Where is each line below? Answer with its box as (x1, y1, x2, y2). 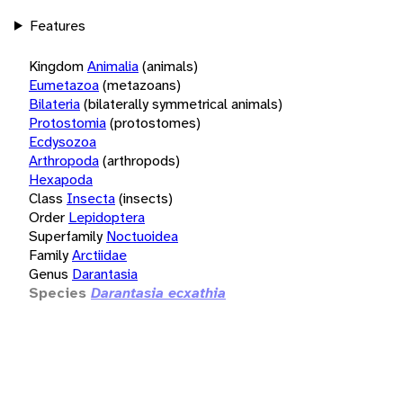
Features (29, 15, 85, 35)
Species (29, 282, 86, 302)
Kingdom (29, 56, 84, 76)
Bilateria (29, 94, 80, 113)
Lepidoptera (68, 207, 145, 227)
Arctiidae (72, 245, 127, 264)
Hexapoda (29, 169, 93, 189)
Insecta (67, 188, 115, 208)
